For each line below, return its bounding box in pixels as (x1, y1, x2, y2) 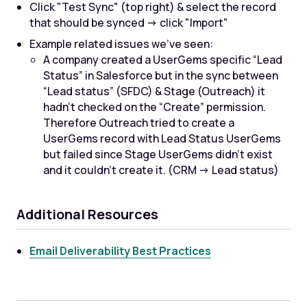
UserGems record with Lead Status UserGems (43, 130, 282, 146)
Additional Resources (16, 205, 158, 224)
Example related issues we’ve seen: (29, 36, 214, 51)
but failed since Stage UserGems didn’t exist (43, 146, 273, 162)
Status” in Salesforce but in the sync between (43, 67, 279, 83)
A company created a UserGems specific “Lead (43, 51, 283, 67)
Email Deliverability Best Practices (29, 243, 212, 259)
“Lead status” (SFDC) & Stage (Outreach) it (43, 83, 266, 99)
